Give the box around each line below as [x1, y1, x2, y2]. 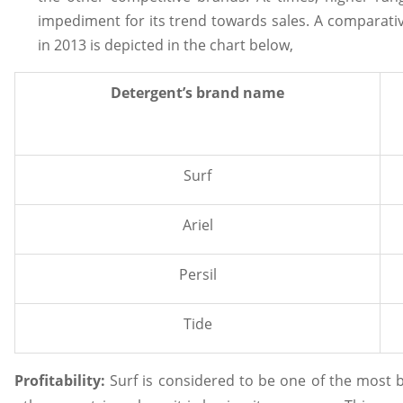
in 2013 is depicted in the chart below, [37, 34, 293, 55]
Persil [178, 264, 217, 284]
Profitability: [14, 370, 111, 390]
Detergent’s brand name [111, 82, 284, 103]
